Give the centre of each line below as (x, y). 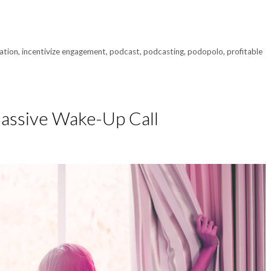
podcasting (164, 51)
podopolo (206, 51)
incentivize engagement (64, 51)
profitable (245, 51)
